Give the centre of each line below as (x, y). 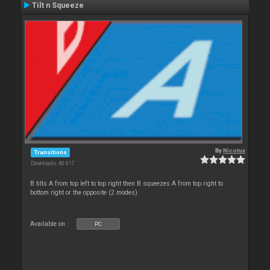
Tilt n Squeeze (58, 5)
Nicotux (234, 150)
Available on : (50, 224)
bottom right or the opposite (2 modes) (84, 192)
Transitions (50, 152)
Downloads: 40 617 (53, 163)
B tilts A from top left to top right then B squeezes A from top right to (127, 183)
